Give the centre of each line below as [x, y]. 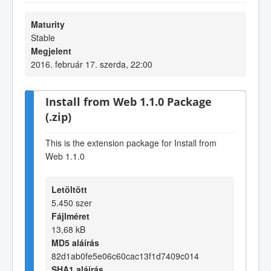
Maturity [48, 24]
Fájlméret [70, 216]
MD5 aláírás [75, 242]
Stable [43, 37]
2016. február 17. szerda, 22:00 [92, 64]
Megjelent [51, 51]
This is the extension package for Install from [131, 143]
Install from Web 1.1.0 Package [129, 101]
